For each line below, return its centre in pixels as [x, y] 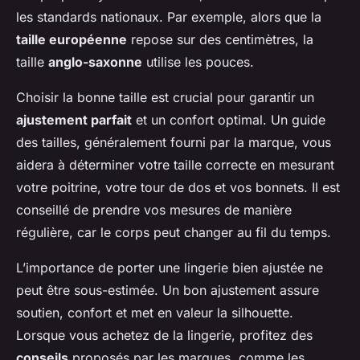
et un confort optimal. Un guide [229, 120]
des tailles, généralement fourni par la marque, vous [174, 143]
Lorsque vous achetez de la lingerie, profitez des [164, 335]
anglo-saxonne [95, 62]
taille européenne [72, 40]
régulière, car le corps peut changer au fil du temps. [174, 233]
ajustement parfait [74, 120]
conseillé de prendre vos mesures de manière [154, 210]
